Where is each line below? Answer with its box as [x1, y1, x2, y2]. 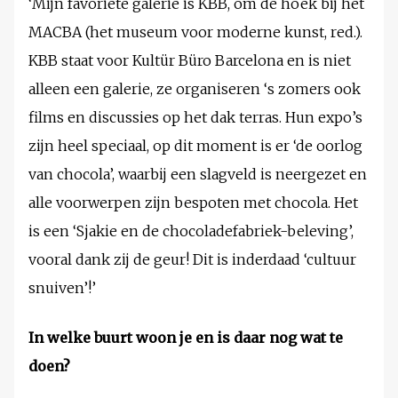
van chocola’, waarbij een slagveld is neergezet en [28, 165, 367, 184]
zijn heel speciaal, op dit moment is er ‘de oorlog [28, 137, 362, 155]
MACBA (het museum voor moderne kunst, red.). [28, 23, 362, 42]
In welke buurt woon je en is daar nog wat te [28, 329, 343, 347]
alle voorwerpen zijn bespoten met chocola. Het [28, 194, 358, 212]
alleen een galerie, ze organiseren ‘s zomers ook [28, 80, 361, 99]
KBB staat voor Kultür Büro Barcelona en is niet [28, 52, 351, 70]
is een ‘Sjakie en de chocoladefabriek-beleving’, [28, 222, 354, 241]
